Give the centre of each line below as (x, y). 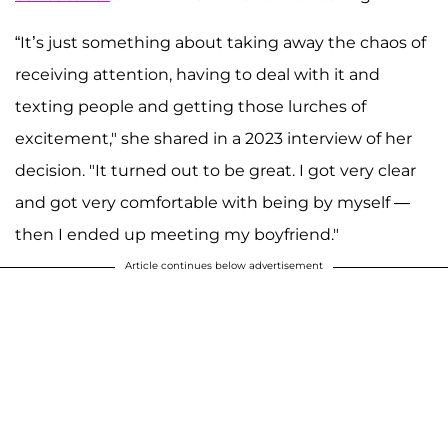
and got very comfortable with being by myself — (212, 203)
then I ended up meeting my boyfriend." (177, 235)
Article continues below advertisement (224, 266)
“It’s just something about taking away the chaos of (220, 43)
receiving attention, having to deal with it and (197, 75)
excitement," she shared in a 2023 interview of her (213, 139)
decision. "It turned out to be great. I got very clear (215, 171)
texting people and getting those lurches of (190, 107)
